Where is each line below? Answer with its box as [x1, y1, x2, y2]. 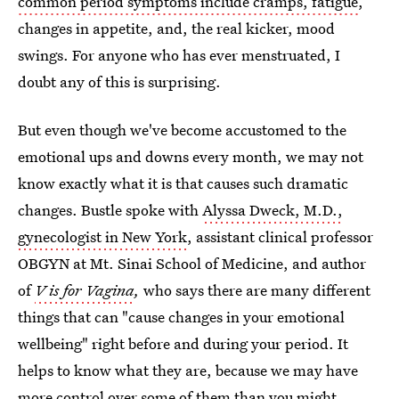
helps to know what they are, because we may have [18, 360, 358, 380]
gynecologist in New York [18, 226, 187, 247]
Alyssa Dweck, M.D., [202, 199, 343, 220]
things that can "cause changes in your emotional [18, 306, 345, 327]
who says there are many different [143, 280, 370, 300]
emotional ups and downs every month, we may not [18, 146, 363, 167]
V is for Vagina [35, 280, 134, 300]
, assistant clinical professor [187, 226, 373, 247]
